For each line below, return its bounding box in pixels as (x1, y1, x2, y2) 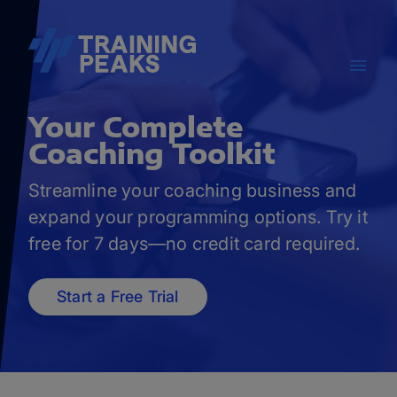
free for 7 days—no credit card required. (28, 233, 361, 254)
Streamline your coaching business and (28, 180, 357, 201)
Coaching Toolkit (28, 136, 276, 170)
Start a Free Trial (57, 287, 179, 306)
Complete (103, 110, 243, 144)
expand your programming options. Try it (28, 206, 368, 228)
